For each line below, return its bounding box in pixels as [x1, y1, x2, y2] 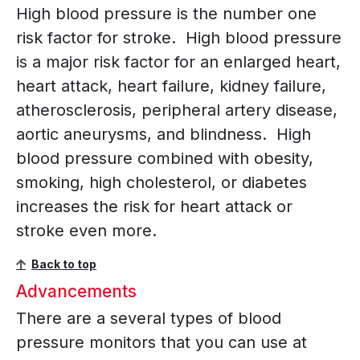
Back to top [31, 257, 96, 272]
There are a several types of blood [16, 309, 281, 329]
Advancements [16, 281, 137, 302]
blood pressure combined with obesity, [16, 149, 313, 169]
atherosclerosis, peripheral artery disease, [16, 100, 337, 121]
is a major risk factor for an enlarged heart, [16, 52, 341, 72]
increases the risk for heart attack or [16, 197, 292, 217]
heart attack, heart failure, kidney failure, [16, 76, 326, 96]
